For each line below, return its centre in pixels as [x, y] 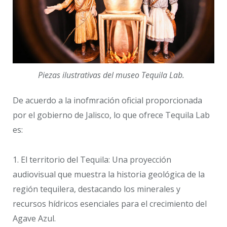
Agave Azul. [34, 218]
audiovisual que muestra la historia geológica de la [109, 174]
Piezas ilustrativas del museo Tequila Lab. [111, 75]
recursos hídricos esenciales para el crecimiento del [110, 203]
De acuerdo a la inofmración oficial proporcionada [107, 101]
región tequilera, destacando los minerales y [97, 189]
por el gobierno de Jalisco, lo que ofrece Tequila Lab [111, 115]
